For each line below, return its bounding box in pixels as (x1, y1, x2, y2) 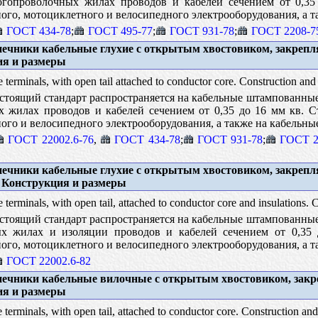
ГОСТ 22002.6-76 (8, 133, 94, 146)
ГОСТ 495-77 (87, 24, 153, 37)
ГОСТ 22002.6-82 (6, 254, 91, 267)
